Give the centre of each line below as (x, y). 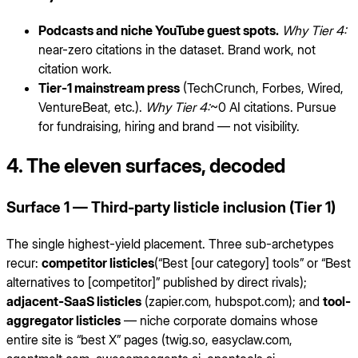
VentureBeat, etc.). (92, 107)
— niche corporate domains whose (219, 320)
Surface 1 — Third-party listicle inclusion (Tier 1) (171, 208)
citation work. (75, 69)
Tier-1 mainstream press (109, 88)
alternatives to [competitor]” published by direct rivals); (157, 282)
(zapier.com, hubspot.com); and (232, 301)
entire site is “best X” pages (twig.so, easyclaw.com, (149, 339)
